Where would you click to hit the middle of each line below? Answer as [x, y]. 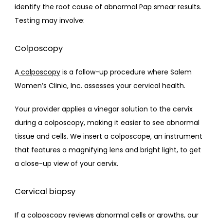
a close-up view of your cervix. [66, 163]
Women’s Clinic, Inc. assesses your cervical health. [100, 85]
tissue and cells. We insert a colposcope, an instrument [109, 136]
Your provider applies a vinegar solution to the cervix [104, 109]
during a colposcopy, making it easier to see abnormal [107, 122]
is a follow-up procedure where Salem [126, 72]
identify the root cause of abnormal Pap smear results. [109, 7]
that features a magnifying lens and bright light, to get [108, 150]
